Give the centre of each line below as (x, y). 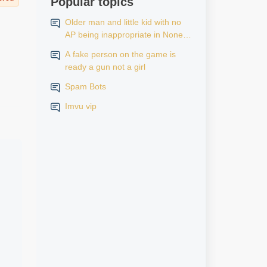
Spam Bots (85, 86)
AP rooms (83, 47)
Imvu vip (80, 106)
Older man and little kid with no (123, 22)
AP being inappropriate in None (124, 35)
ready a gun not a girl (105, 67)
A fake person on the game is (120, 54)
